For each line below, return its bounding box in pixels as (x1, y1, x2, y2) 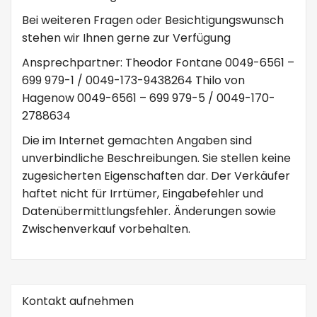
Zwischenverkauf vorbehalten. (22, 220, 190, 237)
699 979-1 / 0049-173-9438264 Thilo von (22, 71, 245, 88)
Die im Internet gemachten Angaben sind (22, 132, 252, 149)
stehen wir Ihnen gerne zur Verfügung (22, 29, 231, 46)
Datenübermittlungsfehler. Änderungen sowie (22, 202, 276, 219)
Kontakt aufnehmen (22, 292, 134, 309)
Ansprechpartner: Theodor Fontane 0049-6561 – (22, 54, 294, 71)
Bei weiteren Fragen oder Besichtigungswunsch (22, 11, 284, 28)
